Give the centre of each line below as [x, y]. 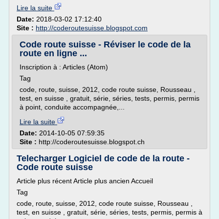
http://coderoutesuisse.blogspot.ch [92, 142]
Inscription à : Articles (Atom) [64, 67]
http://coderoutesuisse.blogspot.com [92, 28]
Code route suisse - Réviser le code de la [105, 44]
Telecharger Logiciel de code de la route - [103, 158]
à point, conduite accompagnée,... [72, 107]
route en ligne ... [53, 53]
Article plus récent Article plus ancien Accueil [85, 181]
